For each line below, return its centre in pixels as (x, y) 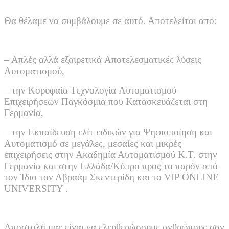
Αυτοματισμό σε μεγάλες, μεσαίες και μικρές (93, 143)
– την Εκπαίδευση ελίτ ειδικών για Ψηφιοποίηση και (108, 132)
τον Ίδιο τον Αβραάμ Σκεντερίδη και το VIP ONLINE (111, 177)
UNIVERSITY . (36, 188)
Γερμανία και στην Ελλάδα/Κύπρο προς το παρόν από (111, 166)
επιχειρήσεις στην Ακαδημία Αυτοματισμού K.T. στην (111, 154)
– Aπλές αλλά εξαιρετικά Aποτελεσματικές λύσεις (103, 59)
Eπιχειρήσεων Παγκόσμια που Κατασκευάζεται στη (106, 101)
